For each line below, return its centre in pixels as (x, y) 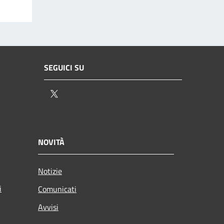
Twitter (73, 94)
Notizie (50, 171)
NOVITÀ (51, 142)
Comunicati (57, 189)
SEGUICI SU (64, 68)
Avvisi (48, 207)
